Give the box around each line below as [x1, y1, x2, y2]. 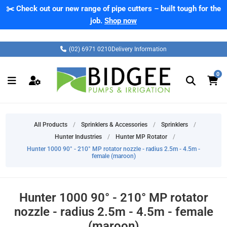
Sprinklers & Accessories [81, 121, 147, 128]
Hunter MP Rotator [115, 133, 167, 140]
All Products [33, 121, 67, 128]
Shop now [104, 16, 137, 25]
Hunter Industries [54, 133, 102, 140]
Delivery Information [111, 46, 167, 53]
